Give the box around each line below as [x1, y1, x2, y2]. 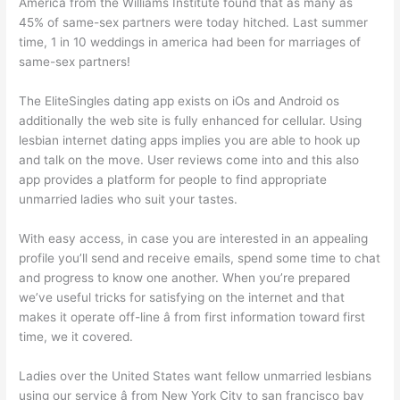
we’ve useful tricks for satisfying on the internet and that [19, 290, 346, 305]
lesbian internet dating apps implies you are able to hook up [19, 133, 361, 148]
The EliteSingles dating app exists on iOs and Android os [19, 94, 340, 109]
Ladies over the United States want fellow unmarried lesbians [19, 368, 372, 383]
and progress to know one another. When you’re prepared [19, 271, 351, 286]
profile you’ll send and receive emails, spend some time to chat [19, 251, 381, 266]
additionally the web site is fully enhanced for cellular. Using [19, 113, 362, 129]
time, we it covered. [19, 329, 134, 345]
